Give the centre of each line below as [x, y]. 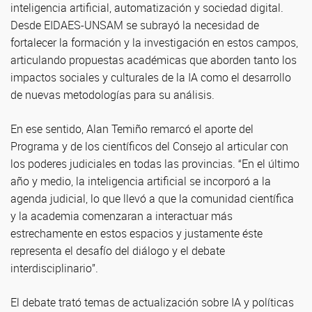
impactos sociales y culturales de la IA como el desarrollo [151, 77]
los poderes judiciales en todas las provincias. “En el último [155, 164]
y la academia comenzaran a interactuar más [122, 216]
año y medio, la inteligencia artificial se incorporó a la [141, 181]
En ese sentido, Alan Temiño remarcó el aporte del [132, 129]
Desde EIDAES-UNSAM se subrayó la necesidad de [135, 25]
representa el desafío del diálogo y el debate [118, 251]
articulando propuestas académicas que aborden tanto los [154, 60]
